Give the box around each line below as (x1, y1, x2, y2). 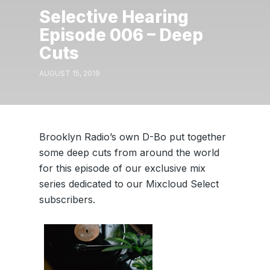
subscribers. (39, 193, 95, 206)
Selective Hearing (39, 6, 189, 27)
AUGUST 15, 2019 (39, 69, 100, 78)
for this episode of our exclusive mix (39, 162, 206, 174)
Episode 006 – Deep (39, 24, 203, 45)
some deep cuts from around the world (39, 146, 219, 159)
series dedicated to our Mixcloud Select (39, 178, 219, 190)
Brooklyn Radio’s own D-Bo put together (39, 131, 226, 143)
